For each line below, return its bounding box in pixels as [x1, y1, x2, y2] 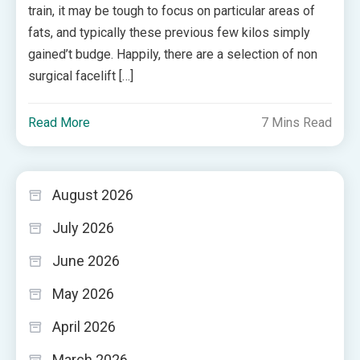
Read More [28, 115, 91, 130]
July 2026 [52, 219, 114, 236]
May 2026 [52, 285, 114, 302]
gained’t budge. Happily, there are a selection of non [28, 47, 318, 62]
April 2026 [52, 318, 116, 335]
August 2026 [52, 186, 133, 203]
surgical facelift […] [28, 68, 134, 84]
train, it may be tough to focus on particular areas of [28, 3, 316, 18]
